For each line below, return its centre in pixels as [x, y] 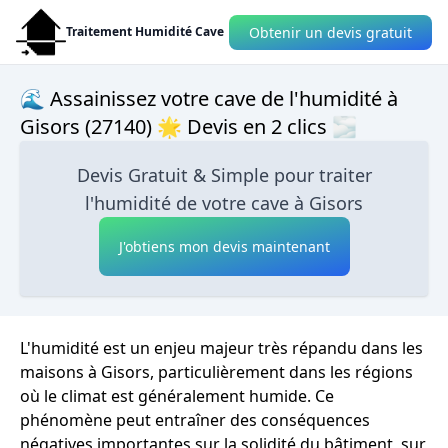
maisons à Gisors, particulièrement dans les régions [216, 372]
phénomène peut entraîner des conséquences [195, 420]
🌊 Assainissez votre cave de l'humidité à [209, 98]
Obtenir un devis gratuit [330, 32]
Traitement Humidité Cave [145, 31]
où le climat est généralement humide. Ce [177, 396]
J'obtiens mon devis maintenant [224, 246]
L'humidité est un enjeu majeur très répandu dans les [221, 348]
